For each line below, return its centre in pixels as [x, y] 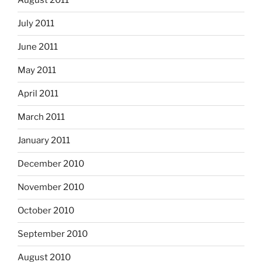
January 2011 [44, 141]
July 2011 [36, 24]
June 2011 [38, 47]
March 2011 [41, 117]
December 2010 [51, 164]
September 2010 [53, 234]
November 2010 [51, 187]
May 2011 [37, 70]
